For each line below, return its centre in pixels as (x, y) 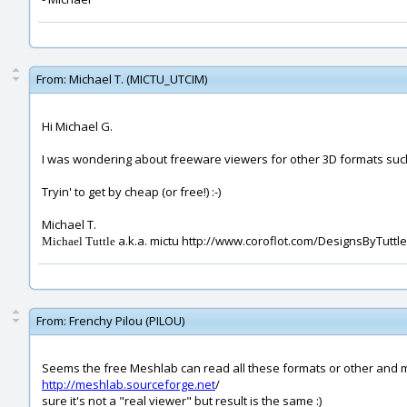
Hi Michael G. (77, 126)
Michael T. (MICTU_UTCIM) (138, 79)
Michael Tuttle (79, 241)
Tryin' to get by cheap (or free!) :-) (131, 192)
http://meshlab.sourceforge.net (129, 384)
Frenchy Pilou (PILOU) (127, 321)
